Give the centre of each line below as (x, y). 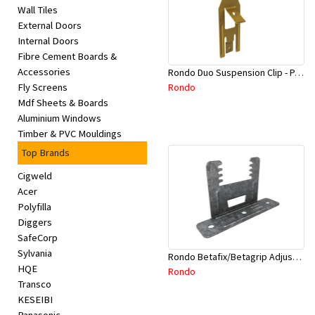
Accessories (44, 72)
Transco (34, 284)
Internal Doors (48, 41)
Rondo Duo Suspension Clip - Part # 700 (299, 73)
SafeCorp (38, 238)
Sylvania (35, 253)
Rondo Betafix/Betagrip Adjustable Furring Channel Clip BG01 (297, 256)
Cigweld (35, 176)
